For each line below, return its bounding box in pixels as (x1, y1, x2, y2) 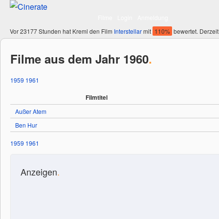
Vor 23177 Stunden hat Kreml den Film (10, 27, 114, 35)
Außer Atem (15, 107, 46, 115)
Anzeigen (21, 165, 57, 178)
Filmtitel (86, 93, 108, 102)
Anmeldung (137, 13, 168, 22)
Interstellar (114, 27, 142, 35)
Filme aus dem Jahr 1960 (10, 50, 149, 67)
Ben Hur (15, 121, 37, 129)
